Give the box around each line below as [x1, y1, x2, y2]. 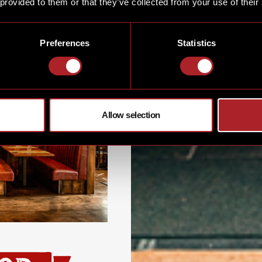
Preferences [40, 37, 90, 48]
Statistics [177, 37, 216, 48]
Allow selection [102, 109, 160, 120]
